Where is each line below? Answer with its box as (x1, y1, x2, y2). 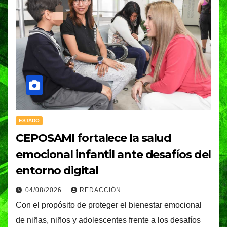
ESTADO (19, 118, 40, 124)
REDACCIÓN (80, 186, 121, 194)
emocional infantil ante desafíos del (16, 147, 211, 162)
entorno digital (16, 164, 98, 178)
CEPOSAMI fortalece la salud (16, 131, 172, 145)
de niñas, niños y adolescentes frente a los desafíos (16, 216, 201, 225)
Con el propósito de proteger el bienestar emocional (16, 201, 202, 210)
